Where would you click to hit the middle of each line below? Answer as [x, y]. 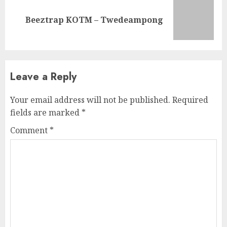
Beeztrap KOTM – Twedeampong [94, 20]
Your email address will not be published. [90, 100]
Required [190, 100]
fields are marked [46, 112]
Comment [30, 130]
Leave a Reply [43, 77]
